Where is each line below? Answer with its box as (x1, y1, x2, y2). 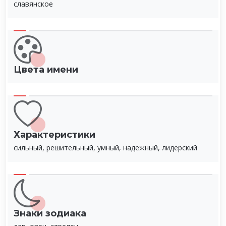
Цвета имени (14, 64, 78, 75)
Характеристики (14, 129, 95, 140)
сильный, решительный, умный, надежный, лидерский (14, 142, 197, 152)
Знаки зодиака (14, 207, 86, 219)
